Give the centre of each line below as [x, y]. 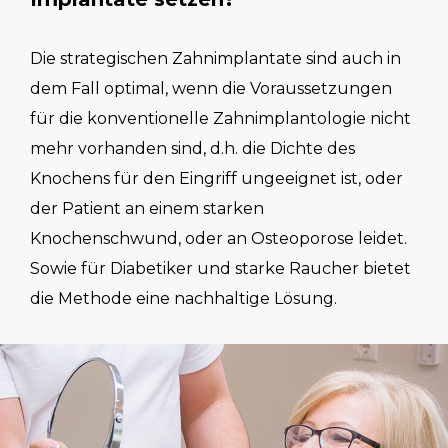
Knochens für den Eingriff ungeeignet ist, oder [216, 179]
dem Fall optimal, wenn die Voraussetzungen [211, 89]
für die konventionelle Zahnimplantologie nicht [220, 119]
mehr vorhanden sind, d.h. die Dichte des [192, 149]
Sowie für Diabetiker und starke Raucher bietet [220, 269]
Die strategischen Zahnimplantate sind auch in [215, 59]
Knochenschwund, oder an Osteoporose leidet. [218, 239]
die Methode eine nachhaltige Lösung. [183, 299]
